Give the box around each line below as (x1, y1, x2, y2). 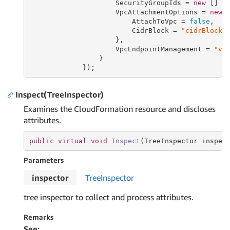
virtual (57, 137, 87, 145)
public (29, 137, 54, 145)
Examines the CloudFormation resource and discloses (24, 104, 216, 114)
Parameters (24, 156, 64, 164)
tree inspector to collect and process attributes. (24, 192, 194, 202)
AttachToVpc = (29, 17, 189, 25)
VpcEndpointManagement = (29, 45, 214, 53)
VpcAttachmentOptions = (29, 8, 210, 16)
